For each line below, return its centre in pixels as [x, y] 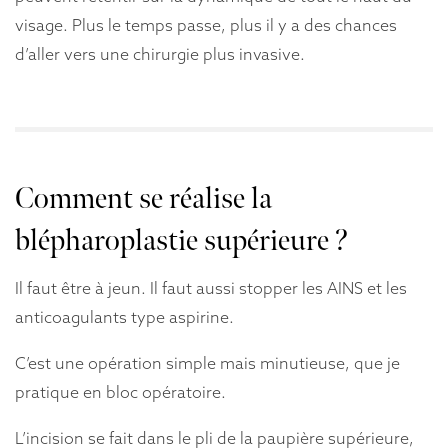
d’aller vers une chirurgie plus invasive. [160, 54]
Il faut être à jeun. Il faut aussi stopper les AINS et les [211, 287]
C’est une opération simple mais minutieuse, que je [207, 362]
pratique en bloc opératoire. [120, 391]
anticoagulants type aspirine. [124, 316]
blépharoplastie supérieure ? [181, 240]
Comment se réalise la [143, 198]
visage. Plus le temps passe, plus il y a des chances [206, 25]
